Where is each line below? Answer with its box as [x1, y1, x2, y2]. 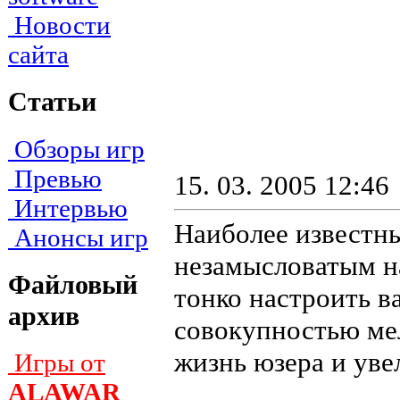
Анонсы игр [8, 222, 148, 252]
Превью [8, 163, 102, 193]
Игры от [8, 348, 105, 378]
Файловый [8, 269, 137, 300]
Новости [8, 11, 111, 40]
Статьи [8, 87, 96, 118]
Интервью [8, 193, 128, 222]
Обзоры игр [8, 134, 145, 163]
